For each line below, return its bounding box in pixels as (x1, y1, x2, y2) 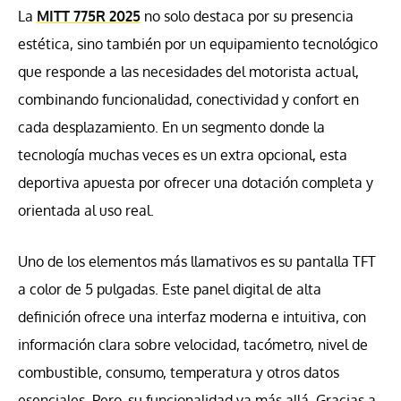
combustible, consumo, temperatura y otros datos (18, 363, 339, 381)
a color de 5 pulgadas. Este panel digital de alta (18, 279, 321, 298)
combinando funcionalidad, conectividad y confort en (18, 90, 359, 108)
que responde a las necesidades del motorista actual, (18, 62, 359, 81)
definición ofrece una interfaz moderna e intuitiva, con (18, 307, 366, 326)
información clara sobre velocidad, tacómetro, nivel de (18, 335, 368, 354)
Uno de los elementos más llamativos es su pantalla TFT (18, 252, 376, 270)
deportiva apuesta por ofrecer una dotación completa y (18, 173, 373, 192)
